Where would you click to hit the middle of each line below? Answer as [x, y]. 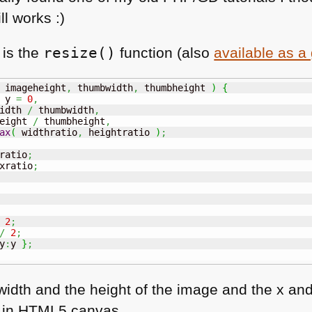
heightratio [119, 132]
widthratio [47, 132]
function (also [165, 53]
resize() [80, 53]
